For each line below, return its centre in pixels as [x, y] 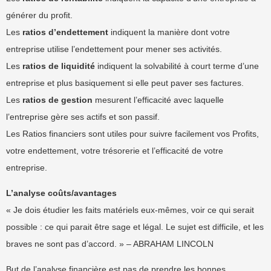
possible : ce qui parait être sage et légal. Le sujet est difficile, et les [135, 227]
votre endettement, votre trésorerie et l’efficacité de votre [115, 151]
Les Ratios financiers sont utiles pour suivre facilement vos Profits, [132, 134]
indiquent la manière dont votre [169, 32]
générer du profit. [39, 15]
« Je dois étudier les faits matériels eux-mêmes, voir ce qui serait [130, 210]
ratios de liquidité [59, 66]
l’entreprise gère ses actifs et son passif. [83, 117]
